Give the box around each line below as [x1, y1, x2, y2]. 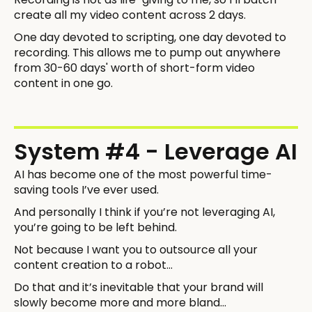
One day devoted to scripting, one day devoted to [14, 29, 286, 45]
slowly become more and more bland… [14, 294, 226, 311]
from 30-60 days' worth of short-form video [14, 59, 255, 76]
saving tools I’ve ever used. [14, 181, 159, 198]
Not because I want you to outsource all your [14, 241, 258, 258]
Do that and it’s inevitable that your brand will [14, 279, 263, 295]
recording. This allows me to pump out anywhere [14, 44, 281, 61]
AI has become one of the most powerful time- [14, 166, 272, 182]
